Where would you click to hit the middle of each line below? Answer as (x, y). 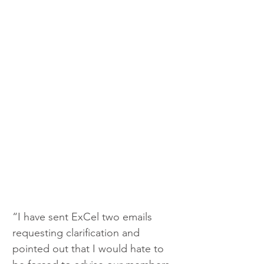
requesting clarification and (77, 233)
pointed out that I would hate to (90, 249)
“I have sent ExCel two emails (84, 217)
